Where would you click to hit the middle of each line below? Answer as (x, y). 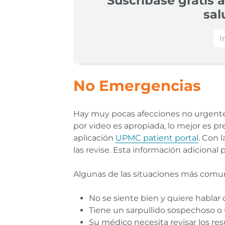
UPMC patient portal (157, 138)
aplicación (94, 138)
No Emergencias (137, 85)
